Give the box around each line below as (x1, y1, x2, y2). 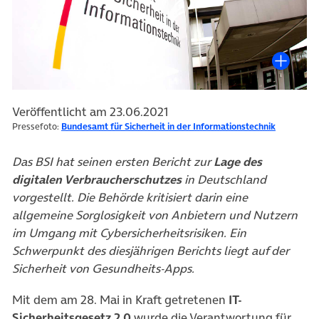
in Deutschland (182, 170, 266, 188)
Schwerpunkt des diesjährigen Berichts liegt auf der (12, 241, 289, 259)
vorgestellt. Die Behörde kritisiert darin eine (12, 188, 248, 206)
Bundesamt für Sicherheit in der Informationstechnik (61, 120, 276, 133)
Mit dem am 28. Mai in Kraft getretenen (12, 291, 226, 308)
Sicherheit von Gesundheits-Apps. (12, 259, 194, 277)
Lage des (211, 152, 262, 170)
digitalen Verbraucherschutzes (12, 170, 182, 188)
